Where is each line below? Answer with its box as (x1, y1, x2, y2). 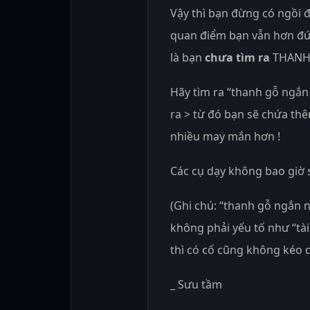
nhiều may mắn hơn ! (170, 128, 280, 144)
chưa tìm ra (202, 49, 270, 65)
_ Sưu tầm (170, 276, 222, 292)
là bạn (170, 49, 202, 65)
